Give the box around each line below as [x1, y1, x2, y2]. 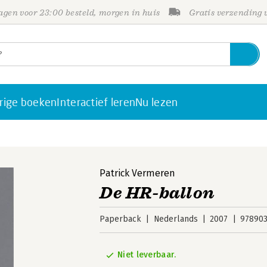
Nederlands [153, 214, 198, 224]
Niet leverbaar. [117, 250, 176, 260]
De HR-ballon [100, 182, 215, 203]
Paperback [100, 214, 142, 224]
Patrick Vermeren [100, 167, 176, 179]
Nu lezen [135, 95, 178, 108]
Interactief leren [57, 95, 136, 108]
